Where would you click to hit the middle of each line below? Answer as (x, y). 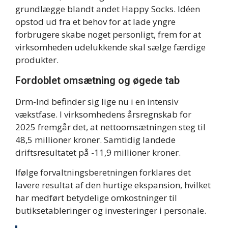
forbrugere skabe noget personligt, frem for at (108, 35)
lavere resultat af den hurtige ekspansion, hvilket (113, 185)
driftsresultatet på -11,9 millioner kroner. (98, 152)
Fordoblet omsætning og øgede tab (97, 80)
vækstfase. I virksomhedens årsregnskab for (103, 114)
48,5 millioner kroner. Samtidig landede (95, 139)
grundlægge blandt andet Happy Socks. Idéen (108, 9)
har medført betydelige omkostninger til (96, 197)
